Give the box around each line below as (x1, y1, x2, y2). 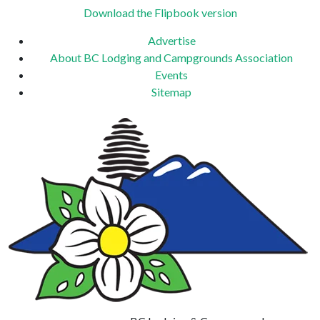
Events (155, 68, 188, 81)
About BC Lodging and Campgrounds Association (50, 51, 293, 64)
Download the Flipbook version (83, 6, 237, 19)
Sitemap (151, 85, 191, 99)
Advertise (147, 34, 196, 47)
